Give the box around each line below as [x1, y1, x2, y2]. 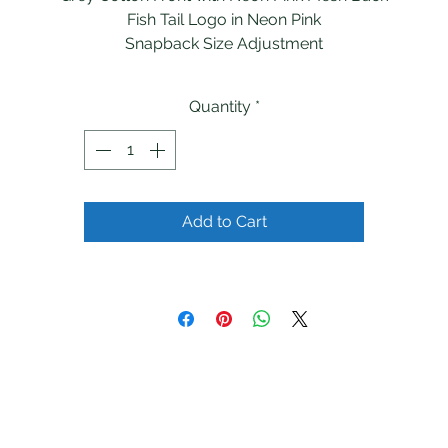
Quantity [188, 97, 251, 117]
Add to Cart [181, 212, 267, 232]
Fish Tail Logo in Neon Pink [127, 10, 321, 30]
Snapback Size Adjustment [125, 34, 323, 54]
